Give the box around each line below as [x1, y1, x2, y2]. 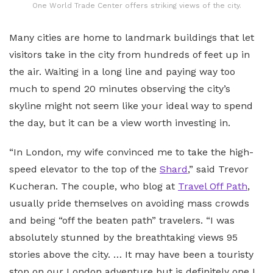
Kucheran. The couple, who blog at [9, 180, 178, 192]
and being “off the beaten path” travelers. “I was [9, 214, 235, 226]
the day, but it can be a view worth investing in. [9, 116, 230, 129]
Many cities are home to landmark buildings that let [9, 31, 254, 43]
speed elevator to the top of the [9, 163, 160, 175]
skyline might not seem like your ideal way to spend [9, 99, 253, 112]
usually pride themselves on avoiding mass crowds [9, 197, 249, 209]
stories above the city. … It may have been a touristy [9, 248, 253, 260]
